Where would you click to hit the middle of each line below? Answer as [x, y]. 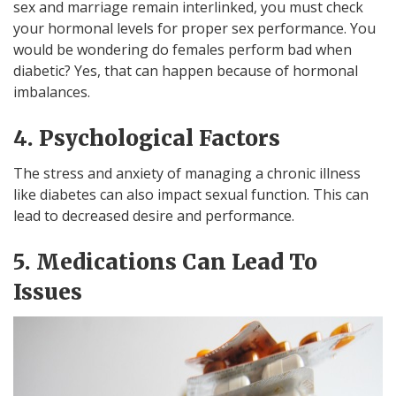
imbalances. [52, 91]
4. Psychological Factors [147, 138]
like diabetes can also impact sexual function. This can [191, 194]
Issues [48, 292]
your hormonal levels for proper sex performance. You [194, 28]
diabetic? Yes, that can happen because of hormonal [186, 70]
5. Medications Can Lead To [165, 262]
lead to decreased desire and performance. [154, 215]
